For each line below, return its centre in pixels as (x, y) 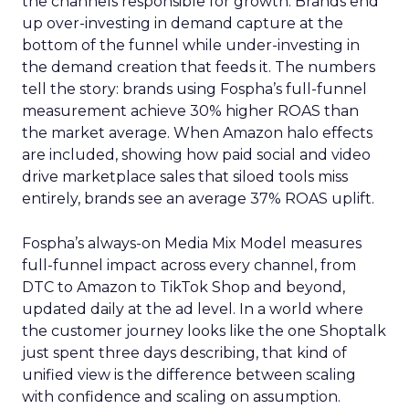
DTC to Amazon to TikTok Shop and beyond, (184, 287)
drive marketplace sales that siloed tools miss (185, 177)
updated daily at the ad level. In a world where (193, 309)
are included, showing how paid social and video (196, 155)
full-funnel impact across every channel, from (189, 265)
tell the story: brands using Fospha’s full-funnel (194, 89)
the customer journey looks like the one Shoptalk (204, 331)
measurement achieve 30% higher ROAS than (190, 111)
